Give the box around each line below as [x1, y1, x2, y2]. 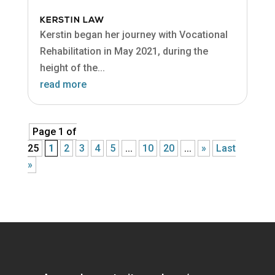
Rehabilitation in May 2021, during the [39, 45, 208, 58]
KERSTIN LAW [39, 16, 104, 26]
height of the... [39, 62, 105, 74]
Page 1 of [32, 126, 77, 138]
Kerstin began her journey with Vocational [39, 29, 228, 41]
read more [39, 79, 87, 91]
